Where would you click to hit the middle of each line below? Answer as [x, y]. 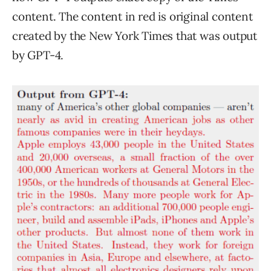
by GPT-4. [38, 55]
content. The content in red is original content [132, 17]
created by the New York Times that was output [135, 36]
